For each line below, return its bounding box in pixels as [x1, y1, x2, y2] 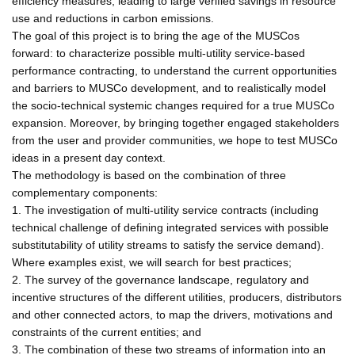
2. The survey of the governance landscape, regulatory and [12, 273, 309, 286]
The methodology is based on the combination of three [12, 168, 286, 181]
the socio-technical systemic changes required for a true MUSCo [12, 98, 334, 112]
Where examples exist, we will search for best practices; [12, 255, 292, 269]
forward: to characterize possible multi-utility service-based [12, 46, 305, 59]
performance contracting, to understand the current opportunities [12, 63, 337, 77]
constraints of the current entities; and [12, 325, 201, 338]
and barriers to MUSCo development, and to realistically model [12, 81, 326, 94]
